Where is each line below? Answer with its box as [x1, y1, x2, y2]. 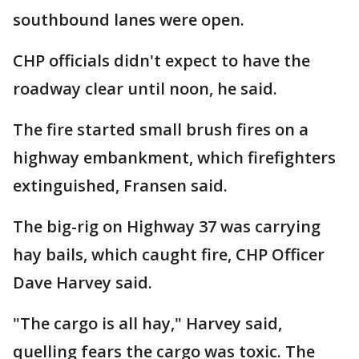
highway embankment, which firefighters [13, 147, 336, 168]
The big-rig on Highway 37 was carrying [13, 216, 321, 237]
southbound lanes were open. [13, 9, 244, 30]
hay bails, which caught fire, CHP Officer [13, 244, 325, 265]
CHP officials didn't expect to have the [13, 50, 310, 71]
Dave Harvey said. [13, 272, 152, 293]
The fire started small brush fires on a [13, 119, 309, 140]
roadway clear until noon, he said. [13, 78, 277, 99]
